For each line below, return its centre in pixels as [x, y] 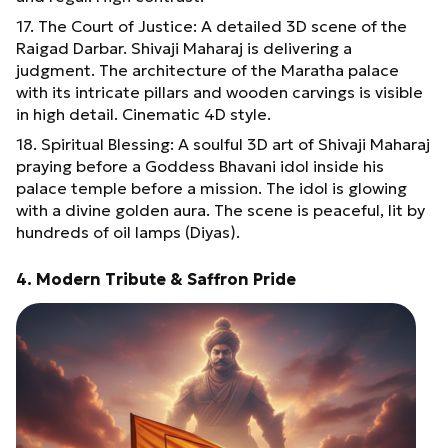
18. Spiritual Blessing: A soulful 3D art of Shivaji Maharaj [223, 143]
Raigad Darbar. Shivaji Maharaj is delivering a [184, 47]
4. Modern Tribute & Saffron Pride [156, 278]
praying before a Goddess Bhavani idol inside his [200, 165]
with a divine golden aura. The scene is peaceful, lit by [220, 209]
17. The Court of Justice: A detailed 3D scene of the [211, 25]
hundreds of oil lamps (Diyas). [128, 231]
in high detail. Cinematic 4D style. [143, 113]
